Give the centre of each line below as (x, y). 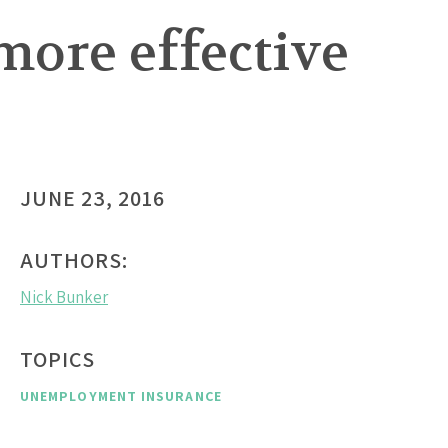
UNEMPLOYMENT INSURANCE (121, 396)
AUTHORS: (74, 260)
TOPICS (57, 359)
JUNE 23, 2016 (92, 198)
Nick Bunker (64, 297)
